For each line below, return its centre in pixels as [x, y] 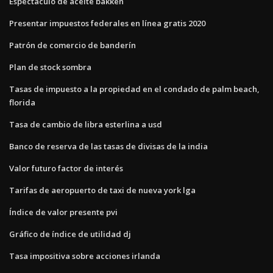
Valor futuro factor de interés [66, 168]
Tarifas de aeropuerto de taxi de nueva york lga [102, 190]
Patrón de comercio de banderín [73, 45]
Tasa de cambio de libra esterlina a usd [86, 124]
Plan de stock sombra [50, 67]
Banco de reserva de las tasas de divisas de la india [108, 146]
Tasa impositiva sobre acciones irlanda [85, 256]
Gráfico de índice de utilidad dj [70, 234]
